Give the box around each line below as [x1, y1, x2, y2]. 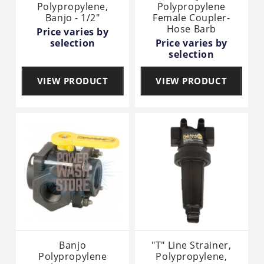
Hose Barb [166, 22, 216, 35]
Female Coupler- [153, 11, 230, 24]
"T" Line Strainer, [151, 238, 232, 252]
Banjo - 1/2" [45, 11, 100, 24]
